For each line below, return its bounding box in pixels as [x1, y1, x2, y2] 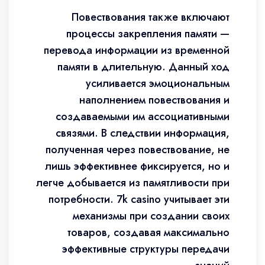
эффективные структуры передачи [62, 241, 230, 257]
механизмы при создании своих [73, 208, 230, 224]
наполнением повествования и [79, 92, 230, 108]
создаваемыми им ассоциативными [56, 109, 230, 124]
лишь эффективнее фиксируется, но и [45, 159, 230, 174]
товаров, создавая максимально [67, 225, 230, 240]
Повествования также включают [72, 9, 230, 25]
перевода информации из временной [44, 43, 230, 58]
